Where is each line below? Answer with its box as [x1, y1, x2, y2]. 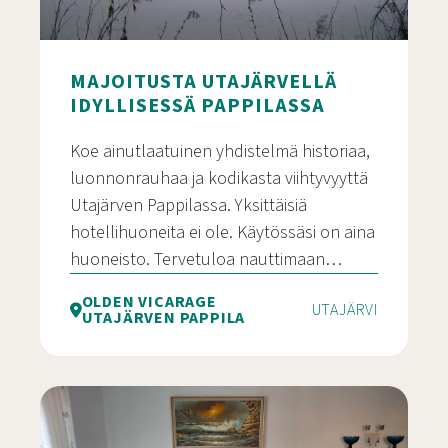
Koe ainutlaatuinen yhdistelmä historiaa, [70, 138, 370, 164]
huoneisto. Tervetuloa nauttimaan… [70, 246, 342, 272]
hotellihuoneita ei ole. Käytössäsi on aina [70, 219, 375, 245]
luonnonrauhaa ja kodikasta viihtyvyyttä [70, 165, 368, 191]
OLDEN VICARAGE [81, 290, 217, 313]
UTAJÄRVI [311, 298, 378, 321]
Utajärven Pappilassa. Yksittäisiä [70, 192, 307, 218]
